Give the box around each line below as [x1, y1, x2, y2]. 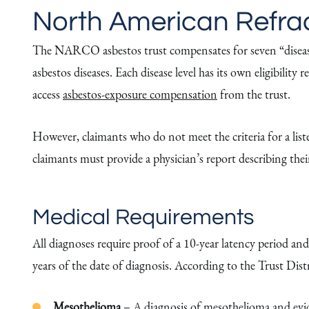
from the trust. [217, 86, 290, 102]
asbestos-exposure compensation [63, 86, 217, 102]
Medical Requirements [32, 206, 254, 229]
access [32, 86, 63, 102]
